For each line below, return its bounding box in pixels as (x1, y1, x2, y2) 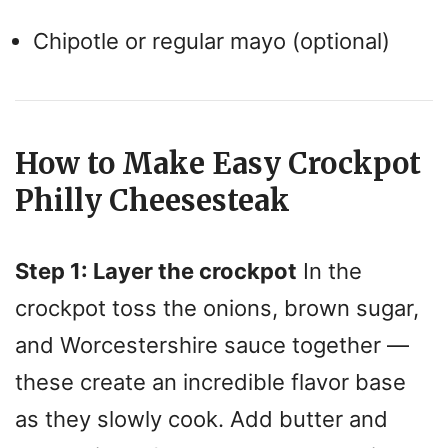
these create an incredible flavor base (15, 368, 406, 395)
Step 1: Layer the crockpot (15, 257, 297, 284)
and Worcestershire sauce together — (15, 331, 409, 358)
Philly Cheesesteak (15, 182, 290, 219)
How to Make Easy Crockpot (15, 145, 421, 182)
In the (297, 257, 362, 284)
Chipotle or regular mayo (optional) (33, 27, 390, 54)
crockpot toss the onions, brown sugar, (15, 294, 419, 321)
